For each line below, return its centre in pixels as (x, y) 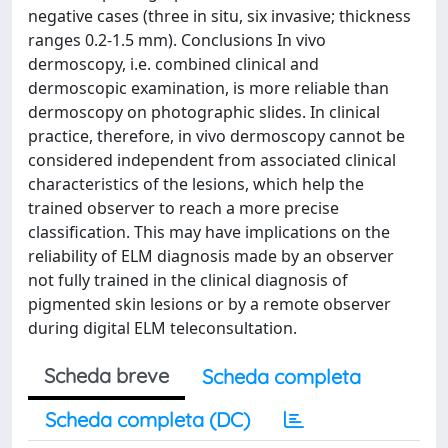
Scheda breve (106, 375)
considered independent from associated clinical (212, 160)
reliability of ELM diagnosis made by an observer (211, 256)
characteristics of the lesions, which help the (196, 184)
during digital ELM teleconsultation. (162, 328)
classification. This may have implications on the (209, 232)
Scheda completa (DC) (147, 419)
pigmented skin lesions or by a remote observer (209, 304)
